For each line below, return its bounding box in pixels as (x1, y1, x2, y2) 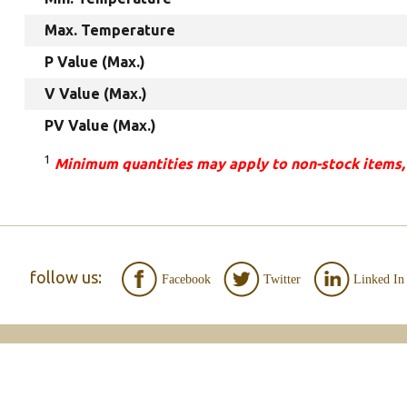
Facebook (161, 273, 211, 287)
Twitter (263, 273, 301, 287)
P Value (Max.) (45, 54, 146, 71)
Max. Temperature (45, 22, 176, 39)
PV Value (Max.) (45, 117, 157, 134)
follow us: (29, 268, 102, 287)
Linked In (352, 273, 404, 287)
